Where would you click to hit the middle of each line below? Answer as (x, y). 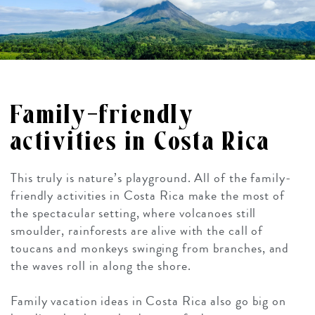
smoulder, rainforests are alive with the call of (137, 231)
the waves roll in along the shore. (101, 266)
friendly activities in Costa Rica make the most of (148, 196)
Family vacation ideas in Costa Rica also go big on (148, 301)
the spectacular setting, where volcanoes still (134, 213)
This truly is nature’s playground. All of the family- (151, 178)
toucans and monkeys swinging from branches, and (150, 249)
